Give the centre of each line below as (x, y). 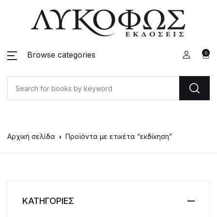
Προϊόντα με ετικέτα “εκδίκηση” (119, 136)
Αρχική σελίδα (31, 136)
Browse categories (61, 55)
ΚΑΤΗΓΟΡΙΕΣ (48, 201)
